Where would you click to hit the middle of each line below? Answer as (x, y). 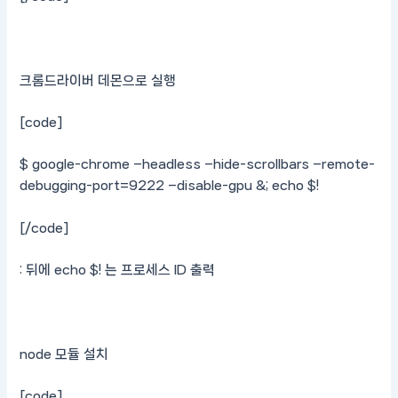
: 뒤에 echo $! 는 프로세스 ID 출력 (118, 270)
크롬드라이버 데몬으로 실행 (98, 80)
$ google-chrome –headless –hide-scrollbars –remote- (198, 165)
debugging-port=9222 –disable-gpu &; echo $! (170, 186)
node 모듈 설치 (64, 354)
